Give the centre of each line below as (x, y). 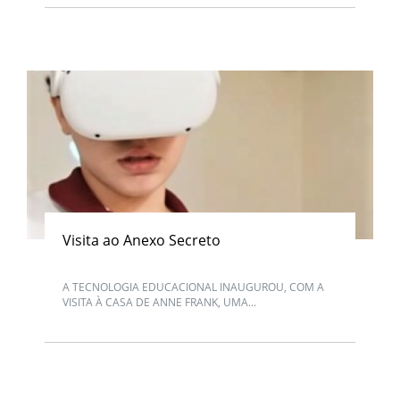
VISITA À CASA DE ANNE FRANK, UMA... (159, 302)
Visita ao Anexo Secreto (142, 240)
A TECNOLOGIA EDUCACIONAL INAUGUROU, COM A (193, 287)
